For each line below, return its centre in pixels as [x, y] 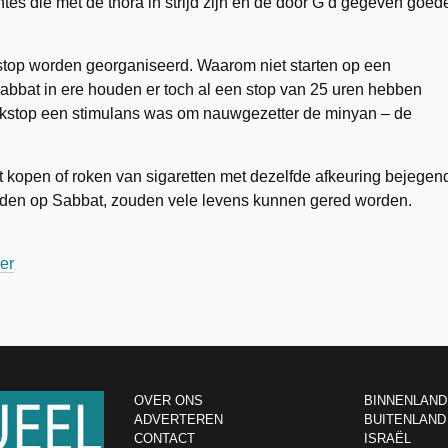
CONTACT [164, 438]
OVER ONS [168, 400]
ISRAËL [387, 438]
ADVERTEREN [178, 419]
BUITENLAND [404, 419]
